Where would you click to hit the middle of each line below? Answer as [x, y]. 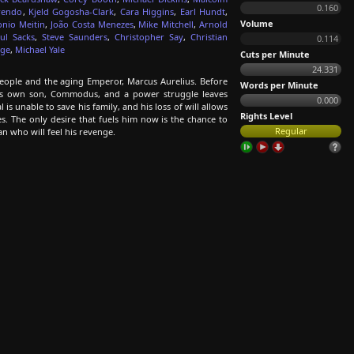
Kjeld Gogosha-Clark [71, 11]
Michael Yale [40, 49]
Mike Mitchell [166, 24]
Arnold [214, 24]
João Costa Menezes [92, 24]
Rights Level [266, 116]
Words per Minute [279, 85]
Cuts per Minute [275, 54]
